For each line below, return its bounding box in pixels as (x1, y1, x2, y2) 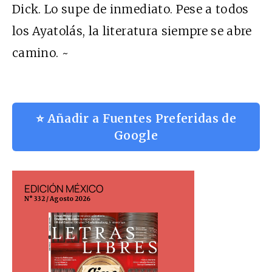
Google (114, 127, 158, 143)
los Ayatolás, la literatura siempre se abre (12, 23, 252, 38)
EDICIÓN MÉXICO (24, 181, 103, 195)
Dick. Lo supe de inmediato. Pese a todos (12, 1, 249, 16)
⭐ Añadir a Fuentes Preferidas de (36, 110, 236, 126)
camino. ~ (12, 45, 69, 60)
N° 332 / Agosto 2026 (24, 194, 90, 203)
